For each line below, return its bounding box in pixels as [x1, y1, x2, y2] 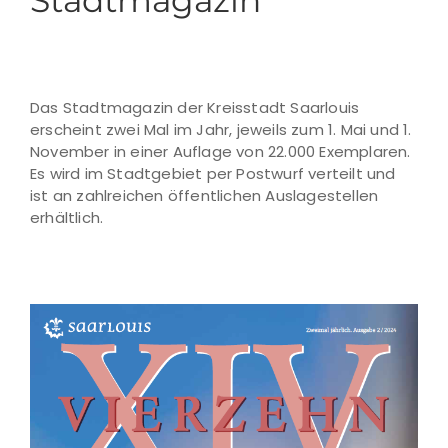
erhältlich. [30, 207, 104, 228]
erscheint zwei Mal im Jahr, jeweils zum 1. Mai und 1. [30, 119, 412, 140]
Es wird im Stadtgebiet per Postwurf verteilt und [30, 163, 396, 184]
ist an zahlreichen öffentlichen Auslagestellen [30, 185, 379, 206]
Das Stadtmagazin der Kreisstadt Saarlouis [30, 97, 360, 118]
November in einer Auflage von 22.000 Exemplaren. [30, 141, 411, 162]
